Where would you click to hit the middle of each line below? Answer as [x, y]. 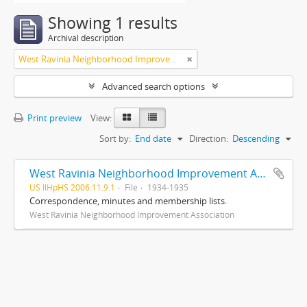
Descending [256, 138]
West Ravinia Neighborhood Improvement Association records [261, 173]
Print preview [53, 118]
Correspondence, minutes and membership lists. [128, 201]
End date [153, 138]
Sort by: [115, 138]
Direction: [209, 138]
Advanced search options [153, 86]
